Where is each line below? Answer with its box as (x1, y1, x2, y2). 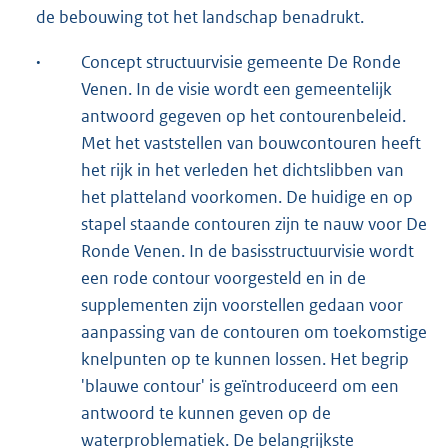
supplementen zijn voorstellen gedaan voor (81, 293, 403, 316)
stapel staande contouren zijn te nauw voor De (81, 212, 427, 235)
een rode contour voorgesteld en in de (81, 266, 366, 289)
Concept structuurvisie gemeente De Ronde (81, 50, 401, 73)
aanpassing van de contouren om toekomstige (81, 320, 427, 343)
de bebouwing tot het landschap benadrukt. (36, 5, 364, 28)
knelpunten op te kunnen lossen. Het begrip (81, 347, 409, 370)
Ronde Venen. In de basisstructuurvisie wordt (81, 239, 414, 262)
